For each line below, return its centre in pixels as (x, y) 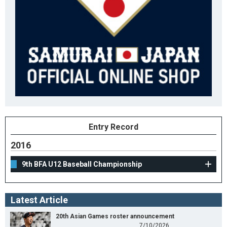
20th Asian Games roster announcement (115, 217)
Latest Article (39, 200)
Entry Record (113, 127)
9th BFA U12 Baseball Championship (82, 164)
